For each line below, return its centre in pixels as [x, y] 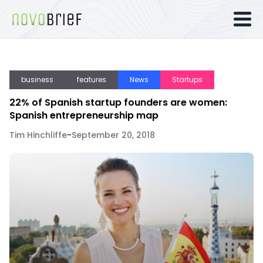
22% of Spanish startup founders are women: [118, 102]
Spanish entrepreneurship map [84, 115]
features [92, 80]
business [37, 80]
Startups [187, 80]
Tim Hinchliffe [38, 135]
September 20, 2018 [113, 135]
